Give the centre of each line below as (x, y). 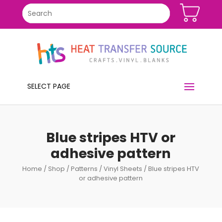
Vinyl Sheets (123, 168)
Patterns (84, 168)
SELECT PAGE (49, 86)
